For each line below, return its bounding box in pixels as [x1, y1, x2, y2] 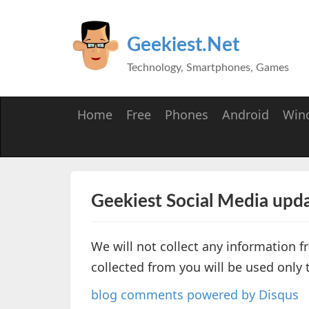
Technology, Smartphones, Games [127, 62, 289, 73]
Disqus [259, 286, 299, 303]
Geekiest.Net [127, 35, 239, 54]
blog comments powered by [91, 286, 259, 303]
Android [222, 106, 269, 123]
